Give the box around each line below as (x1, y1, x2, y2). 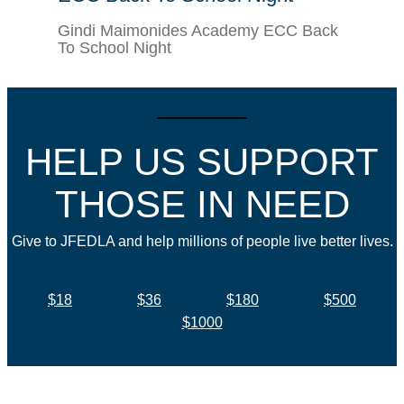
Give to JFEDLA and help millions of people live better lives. (11, 233, 393, 249)
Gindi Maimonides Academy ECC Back (58, 21, 338, 40)
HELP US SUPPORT (25, 140, 379, 183)
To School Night (58, 38, 171, 57)
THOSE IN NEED (54, 182, 350, 225)
